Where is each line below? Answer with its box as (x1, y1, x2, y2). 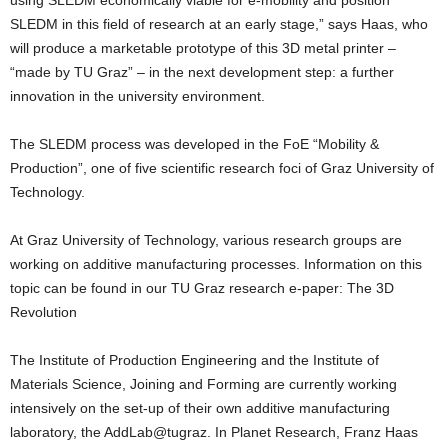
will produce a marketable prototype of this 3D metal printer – (10, 40, 396, 56)
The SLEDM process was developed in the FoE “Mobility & (10, 136, 379, 152)
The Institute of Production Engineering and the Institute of (10, 352, 379, 368)
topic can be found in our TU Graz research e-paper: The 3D (10, 280, 394, 296)
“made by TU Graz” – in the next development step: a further (10, 64, 394, 80)
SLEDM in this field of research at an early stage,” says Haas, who (10, 16, 428, 32)
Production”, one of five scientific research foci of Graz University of (10, 160, 434, 176)
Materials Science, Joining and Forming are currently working (10, 376, 397, 392)
